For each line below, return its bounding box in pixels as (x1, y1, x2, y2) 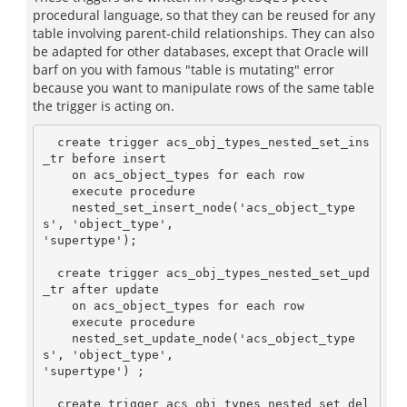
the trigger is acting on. (33, 97, 174, 114)
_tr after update (42, 282, 159, 296)
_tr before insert (42, 151, 166, 165)
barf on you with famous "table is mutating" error (33, 61, 334, 78)
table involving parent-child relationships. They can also (33, 25, 374, 42)
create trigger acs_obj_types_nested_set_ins (42, 134, 57, 149)
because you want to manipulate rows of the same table (33, 79, 374, 96)
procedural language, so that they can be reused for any (33, 6, 375, 24)
